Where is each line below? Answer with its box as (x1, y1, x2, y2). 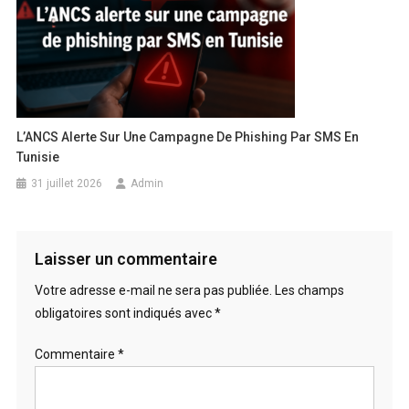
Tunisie (16, 149, 60, 164)
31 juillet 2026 (31, 176, 103, 190)
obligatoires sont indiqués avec (34, 305, 215, 320)
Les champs (274, 282, 344, 298)
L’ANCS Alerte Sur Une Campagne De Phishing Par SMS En (16, 129, 360, 144)
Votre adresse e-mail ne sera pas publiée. (34, 282, 272, 298)
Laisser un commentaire (34, 248, 217, 268)
